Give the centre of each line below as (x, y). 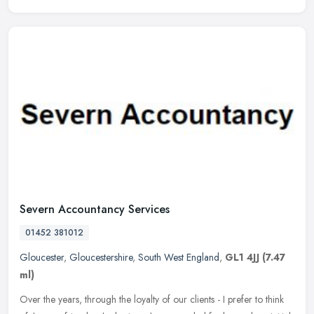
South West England (179, 258)
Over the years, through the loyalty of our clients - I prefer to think (152, 300)
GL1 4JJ (242, 258)
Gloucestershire (101, 258)
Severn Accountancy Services (95, 210)
